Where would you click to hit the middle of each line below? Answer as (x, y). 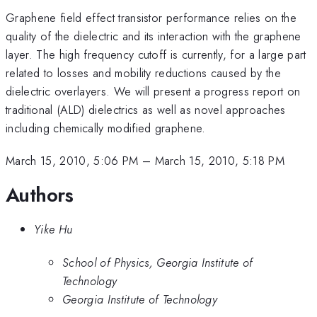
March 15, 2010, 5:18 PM (220, 161)
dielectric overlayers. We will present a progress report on (153, 91)
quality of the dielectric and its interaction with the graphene (154, 36)
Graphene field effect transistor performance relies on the (151, 17)
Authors (40, 195)
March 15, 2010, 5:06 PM (72, 161)
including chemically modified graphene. (106, 128)
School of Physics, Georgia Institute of (158, 262)
